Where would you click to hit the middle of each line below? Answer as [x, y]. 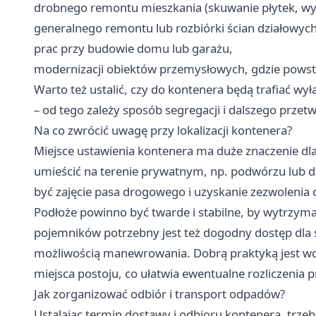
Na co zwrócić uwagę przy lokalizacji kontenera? [163, 130]
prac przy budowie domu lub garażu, [133, 48]
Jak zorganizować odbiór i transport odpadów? [159, 293]
